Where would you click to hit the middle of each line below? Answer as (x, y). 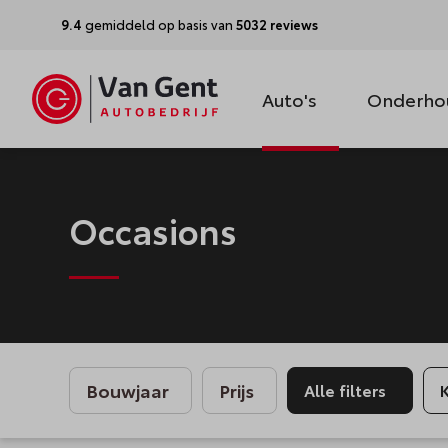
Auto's (289, 98)
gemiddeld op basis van (159, 24)
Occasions (153, 229)
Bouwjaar (127, 389)
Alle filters (345, 390)
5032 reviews (277, 24)
